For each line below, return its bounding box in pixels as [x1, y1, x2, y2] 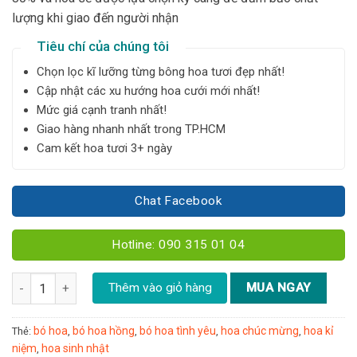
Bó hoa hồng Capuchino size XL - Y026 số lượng [11, 274, 266, 288]
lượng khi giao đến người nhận [12, 10, 178, 26]
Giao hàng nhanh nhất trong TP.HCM [36, 122, 226, 137]
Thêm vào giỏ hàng [108, 280, 212, 296]
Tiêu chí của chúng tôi [37, 38, 169, 55]
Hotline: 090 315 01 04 [112, 237, 245, 252]
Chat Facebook [135, 194, 222, 209]
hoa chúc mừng [221, 324, 299, 338]
